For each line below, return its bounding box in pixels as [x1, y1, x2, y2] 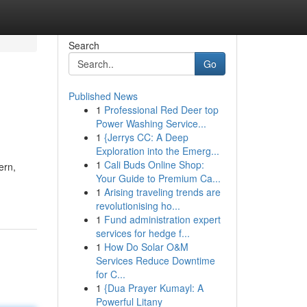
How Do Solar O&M [103, 240, 188, 254]
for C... [95, 267, 125, 281]
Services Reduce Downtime [95, 254, 215, 267]
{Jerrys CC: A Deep [103, 130, 188, 144]
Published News [68, 89, 138, 103]
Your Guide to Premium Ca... [95, 171, 221, 185]
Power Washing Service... [95, 116, 206, 130]
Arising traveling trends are [103, 185, 221, 199]
